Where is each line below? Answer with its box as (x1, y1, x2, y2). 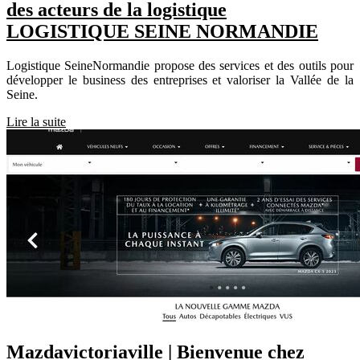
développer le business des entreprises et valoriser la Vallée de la (6, 73, 354, 88)
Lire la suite (6, 115, 66, 129)
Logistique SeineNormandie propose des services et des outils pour (6, 59, 354, 73)
